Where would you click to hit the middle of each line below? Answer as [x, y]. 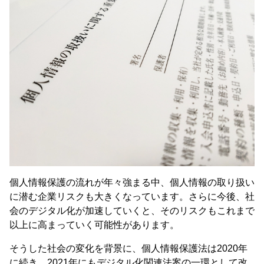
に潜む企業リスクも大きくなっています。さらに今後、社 [132, 197]
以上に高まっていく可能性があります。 [94, 225]
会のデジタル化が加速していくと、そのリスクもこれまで [132, 211]
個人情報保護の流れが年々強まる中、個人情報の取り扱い [132, 182]
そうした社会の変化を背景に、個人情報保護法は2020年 [128, 248]
